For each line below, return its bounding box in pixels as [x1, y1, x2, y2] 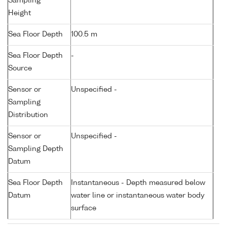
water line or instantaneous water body [71, 192, 205, 200]
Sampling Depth [8, 145, 63, 153]
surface [71, 205, 96, 212]
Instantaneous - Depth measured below [71, 179, 205, 187]
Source [8, 65, 32, 72]
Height [8, 10, 31, 17]
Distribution [8, 111, 48, 119]
